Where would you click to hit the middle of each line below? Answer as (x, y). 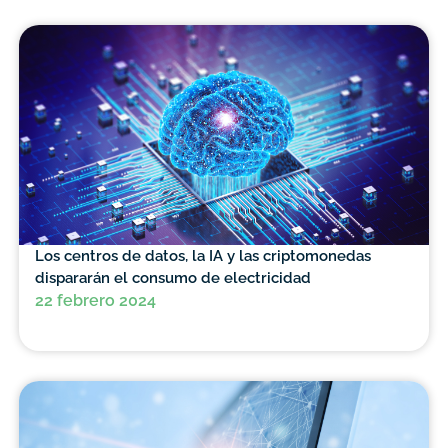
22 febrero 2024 (95, 301)
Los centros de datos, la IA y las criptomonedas (202, 256)
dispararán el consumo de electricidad (172, 278)
